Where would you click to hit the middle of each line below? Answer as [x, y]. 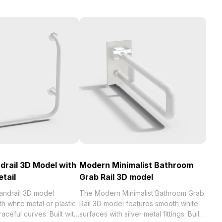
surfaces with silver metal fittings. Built [140, 214]
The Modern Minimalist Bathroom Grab [142, 193]
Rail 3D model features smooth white [139, 203]
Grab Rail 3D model [116, 177]
